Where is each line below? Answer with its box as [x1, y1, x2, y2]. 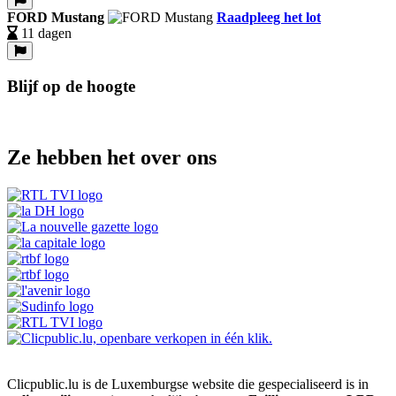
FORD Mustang [7, 9, 104, 25]
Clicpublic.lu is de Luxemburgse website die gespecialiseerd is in [7, 377, 369, 392]
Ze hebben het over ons [7, 146, 217, 170]
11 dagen [21, 25, 72, 41]
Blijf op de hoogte [7, 76, 135, 95]
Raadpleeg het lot [217, 9, 321, 25]
